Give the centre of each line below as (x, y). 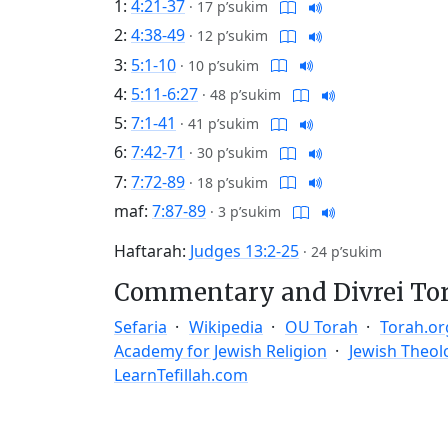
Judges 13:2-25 (244, 250)
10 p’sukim (223, 65)
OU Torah (321, 326)
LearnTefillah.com (181, 374)
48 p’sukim (245, 94)
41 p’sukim (223, 124)
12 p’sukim (232, 36)
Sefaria (140, 326)
